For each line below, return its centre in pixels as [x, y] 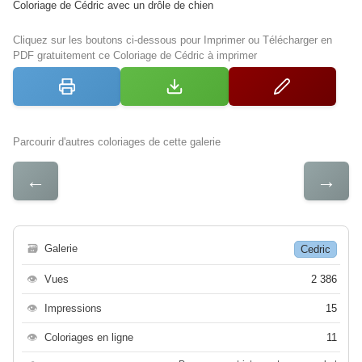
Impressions [73, 308]
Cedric [316, 249]
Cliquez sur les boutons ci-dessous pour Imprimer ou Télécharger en [173, 40]
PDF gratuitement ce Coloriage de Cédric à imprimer [135, 55]
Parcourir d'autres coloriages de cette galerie [117, 141]
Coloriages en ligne [89, 337]
